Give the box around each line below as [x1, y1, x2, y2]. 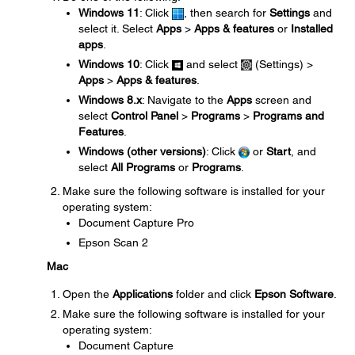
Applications [113, 288, 173, 300]
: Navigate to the [142, 94, 227, 106]
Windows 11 [78, 6, 139, 19]
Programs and [253, 109, 324, 122]
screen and [252, 94, 311, 106]
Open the [63, 288, 113, 300]
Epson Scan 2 [78, 236, 148, 249]
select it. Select [78, 22, 156, 35]
